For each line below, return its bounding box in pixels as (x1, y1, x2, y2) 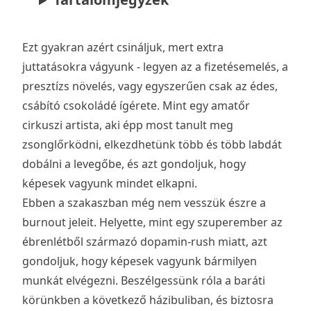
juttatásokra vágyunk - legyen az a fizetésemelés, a (22, 59, 288, 75)
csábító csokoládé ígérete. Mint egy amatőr (22, 98, 250, 114)
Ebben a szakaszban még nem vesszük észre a (22, 195, 266, 211)
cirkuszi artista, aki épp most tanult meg (22, 117, 233, 133)
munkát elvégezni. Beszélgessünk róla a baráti (22, 273, 265, 289)
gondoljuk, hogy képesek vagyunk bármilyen (22, 253, 257, 269)
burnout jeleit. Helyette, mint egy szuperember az (22, 215, 283, 230)
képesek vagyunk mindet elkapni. (22, 176, 197, 192)
